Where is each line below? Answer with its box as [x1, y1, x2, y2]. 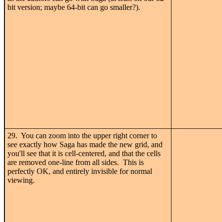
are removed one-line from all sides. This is [7, 158, 144, 166]
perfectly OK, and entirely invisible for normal [7, 166, 152, 175]
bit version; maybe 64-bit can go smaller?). [7, 2, 140, 11]
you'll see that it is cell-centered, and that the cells [7, 149, 161, 158]
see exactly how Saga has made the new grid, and [7, 140, 163, 149]
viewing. [7, 175, 35, 184]
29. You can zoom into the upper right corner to [7, 131, 157, 140]
